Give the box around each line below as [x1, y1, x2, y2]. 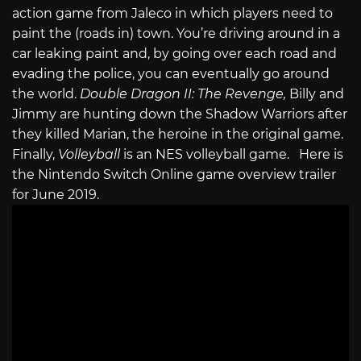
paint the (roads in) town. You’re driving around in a [12, 26, 340, 42]
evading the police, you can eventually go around [12, 66, 330, 82]
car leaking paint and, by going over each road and [12, 46, 337, 62]
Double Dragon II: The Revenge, [80, 86, 289, 102]
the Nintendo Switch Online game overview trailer [12, 167, 336, 183]
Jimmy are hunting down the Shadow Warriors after [12, 106, 347, 122]
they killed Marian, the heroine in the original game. [12, 127, 343, 143]
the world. [12, 86, 80, 102]
